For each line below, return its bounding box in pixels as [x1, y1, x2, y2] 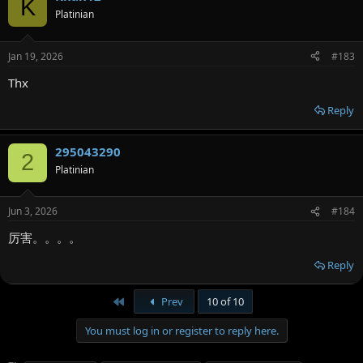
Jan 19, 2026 [8, 49, 63, 63]
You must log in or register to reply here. [84, 323, 279, 338]
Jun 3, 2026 [8, 204, 58, 218]
